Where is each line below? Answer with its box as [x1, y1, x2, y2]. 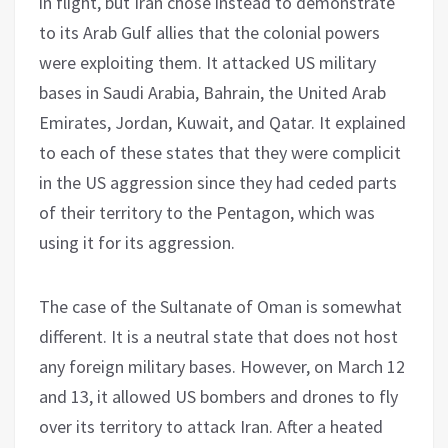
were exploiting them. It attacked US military [39, 50, 376, 74]
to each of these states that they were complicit [39, 140, 401, 164]
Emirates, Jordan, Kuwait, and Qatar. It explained [39, 110, 406, 134]
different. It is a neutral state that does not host [39, 324, 398, 348]
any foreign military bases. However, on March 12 [39, 354, 405, 378]
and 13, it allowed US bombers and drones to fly [39, 384, 398, 408]
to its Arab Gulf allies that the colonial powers [39, 20, 380, 44]
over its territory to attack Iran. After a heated [39, 414, 383, 438]
